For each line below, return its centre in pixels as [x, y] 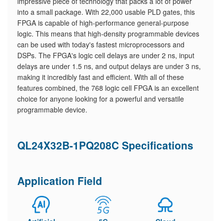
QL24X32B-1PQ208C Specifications [105, 145]
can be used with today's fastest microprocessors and [101, 44]
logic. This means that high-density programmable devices [108, 34]
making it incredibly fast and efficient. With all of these [101, 77]
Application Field [60, 181]
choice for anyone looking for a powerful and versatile [101, 99]
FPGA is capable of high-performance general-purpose [103, 23]
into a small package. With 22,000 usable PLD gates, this [106, 12]
